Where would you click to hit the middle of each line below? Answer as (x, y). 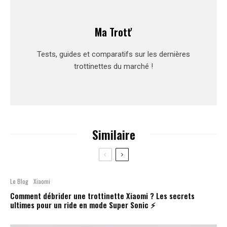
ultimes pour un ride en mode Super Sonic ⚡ (83, 204)
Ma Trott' (113, 32)
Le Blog (19, 181)
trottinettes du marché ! (113, 66)
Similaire (113, 134)
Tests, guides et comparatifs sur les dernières (113, 54)
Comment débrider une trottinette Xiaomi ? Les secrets (102, 195)
